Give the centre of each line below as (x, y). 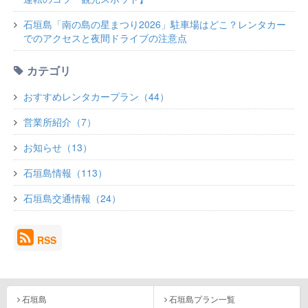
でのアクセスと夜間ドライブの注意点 (105, 37)
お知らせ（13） (58, 147)
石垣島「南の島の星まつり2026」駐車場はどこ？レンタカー (155, 24)
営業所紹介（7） (60, 121)
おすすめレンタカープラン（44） (96, 96)
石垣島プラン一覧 (202, 298)
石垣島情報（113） (65, 172)
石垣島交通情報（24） (72, 198)
